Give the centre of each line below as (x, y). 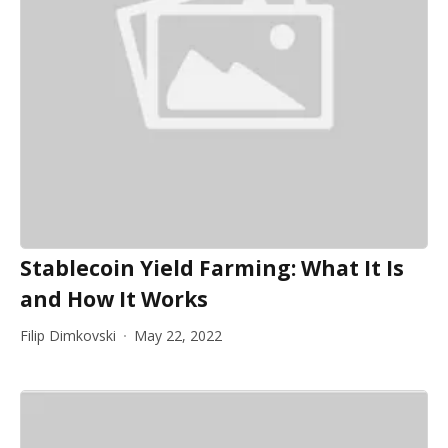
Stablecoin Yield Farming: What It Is (212, 268)
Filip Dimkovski (68, 335)
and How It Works (114, 299)
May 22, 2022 (178, 335)
